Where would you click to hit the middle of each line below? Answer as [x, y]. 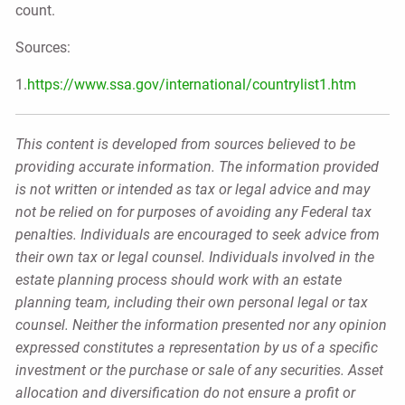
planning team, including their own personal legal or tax [192, 302]
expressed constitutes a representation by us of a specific [197, 347]
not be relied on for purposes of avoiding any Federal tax [194, 212]
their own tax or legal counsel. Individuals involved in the [195, 257]
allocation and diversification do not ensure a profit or [186, 392]
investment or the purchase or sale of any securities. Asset [200, 370]
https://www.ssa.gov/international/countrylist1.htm [192, 84]
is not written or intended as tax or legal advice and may [193, 189]
